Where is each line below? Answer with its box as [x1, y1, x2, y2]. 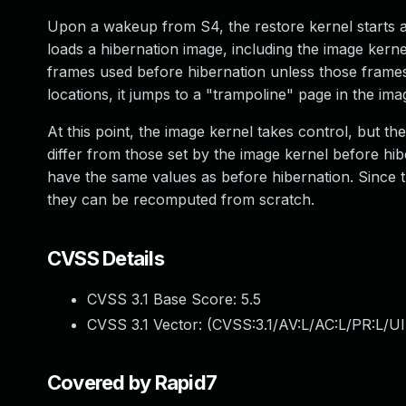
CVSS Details [47, 246, 164, 270]
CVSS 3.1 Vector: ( [87, 315, 212, 333]
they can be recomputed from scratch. [47, 190, 314, 208]
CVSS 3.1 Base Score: [87, 290, 241, 308]
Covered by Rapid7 [47, 371, 217, 394]
